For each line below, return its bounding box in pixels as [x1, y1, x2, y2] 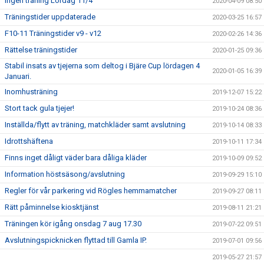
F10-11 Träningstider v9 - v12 [5, 29, 101, 38]
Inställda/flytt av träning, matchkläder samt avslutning [5, 120, 186, 129]
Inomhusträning [5, 87, 58, 96]
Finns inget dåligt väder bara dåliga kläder [5, 153, 147, 162]
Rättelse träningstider [5, 45, 77, 54]
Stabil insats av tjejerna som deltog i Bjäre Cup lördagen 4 [5, 61, 200, 70]
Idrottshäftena [5, 137, 53, 146]
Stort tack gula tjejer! [5, 104, 74, 113]
